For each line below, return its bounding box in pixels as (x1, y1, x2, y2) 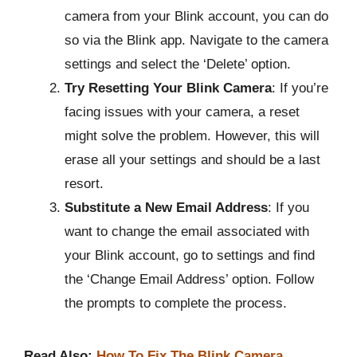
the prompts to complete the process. (65, 296, 287, 312)
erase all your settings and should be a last (65, 152, 320, 168)
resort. (65, 176, 104, 192)
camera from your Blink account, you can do (65, 9, 328, 25)
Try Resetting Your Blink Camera (65, 80, 272, 96)
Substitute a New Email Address (65, 200, 268, 216)
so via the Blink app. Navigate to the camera (65, 33, 328, 49)
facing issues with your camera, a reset (65, 104, 300, 120)
